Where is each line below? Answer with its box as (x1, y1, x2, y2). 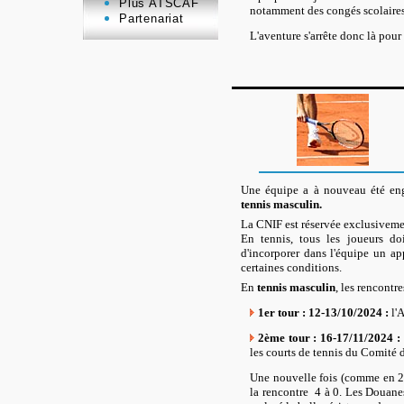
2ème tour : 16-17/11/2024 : (258, 330, 400, 344)
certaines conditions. (241, 260, 342, 274)
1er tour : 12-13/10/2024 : (258, 305, 391, 319)
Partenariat (119, 12, 184, 25)
